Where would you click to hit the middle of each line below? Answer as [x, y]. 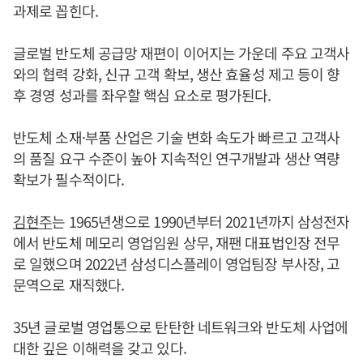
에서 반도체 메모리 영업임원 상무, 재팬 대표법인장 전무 [177, 243]
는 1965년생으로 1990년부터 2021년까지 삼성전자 [201, 222]
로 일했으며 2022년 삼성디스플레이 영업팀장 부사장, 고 [177, 264]
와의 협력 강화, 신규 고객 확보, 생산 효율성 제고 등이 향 [177, 74]
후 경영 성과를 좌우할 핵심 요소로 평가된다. [142, 95]
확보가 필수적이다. [68, 179]
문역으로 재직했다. [68, 285]
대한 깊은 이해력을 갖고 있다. [100, 348]
